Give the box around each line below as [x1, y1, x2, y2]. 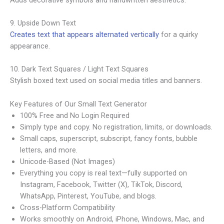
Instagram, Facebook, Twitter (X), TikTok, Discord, [20, 179, 182, 189]
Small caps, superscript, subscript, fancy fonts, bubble [20, 133, 197, 143]
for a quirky [159, 30, 198, 39]
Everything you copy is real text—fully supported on [20, 168, 187, 177]
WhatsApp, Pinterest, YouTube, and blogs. [20, 191, 156, 200]
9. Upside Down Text [10, 18, 76, 28]
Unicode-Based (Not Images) [20, 156, 115, 166]
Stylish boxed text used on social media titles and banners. [10, 76, 202, 85]
